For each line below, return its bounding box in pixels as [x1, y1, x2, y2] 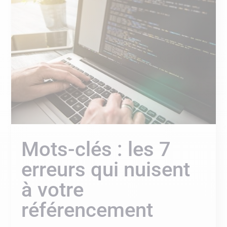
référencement [21, 198, 154, 222]
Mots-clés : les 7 [21, 137, 171, 161]
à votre [21, 177, 84, 202]
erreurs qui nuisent [21, 157, 191, 181]
